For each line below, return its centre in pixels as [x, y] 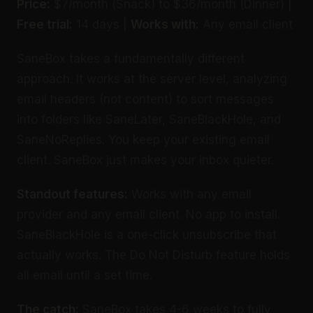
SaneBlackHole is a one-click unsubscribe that [147, 234]
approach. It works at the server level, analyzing [152, 79]
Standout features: [72, 194]
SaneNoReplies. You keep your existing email [143, 139]
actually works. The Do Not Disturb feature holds [153, 255]
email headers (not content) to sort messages [145, 99]
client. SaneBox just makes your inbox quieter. [145, 160]
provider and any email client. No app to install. [148, 214]
